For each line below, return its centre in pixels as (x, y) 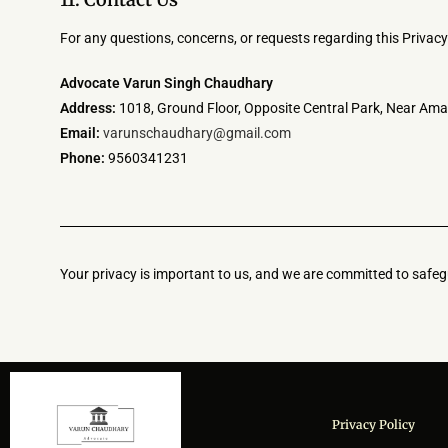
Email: (80, 133)
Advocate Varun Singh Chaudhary (166, 83)
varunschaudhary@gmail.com (197, 133)
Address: (88, 108)
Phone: (82, 158)
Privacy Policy (374, 424)
